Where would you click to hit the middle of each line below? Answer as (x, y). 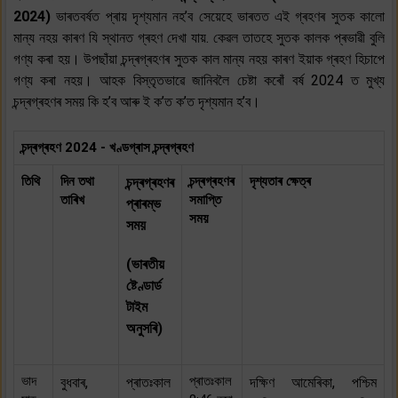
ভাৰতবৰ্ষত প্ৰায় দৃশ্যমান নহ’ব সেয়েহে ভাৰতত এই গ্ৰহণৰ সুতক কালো (221, 16)
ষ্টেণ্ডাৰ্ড (144, 285)
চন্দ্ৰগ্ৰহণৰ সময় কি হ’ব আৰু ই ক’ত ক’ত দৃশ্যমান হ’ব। (137, 101)
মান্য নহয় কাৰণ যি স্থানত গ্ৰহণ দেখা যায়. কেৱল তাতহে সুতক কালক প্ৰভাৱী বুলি (199, 37)
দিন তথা (77, 181)
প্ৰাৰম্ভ (143, 203)
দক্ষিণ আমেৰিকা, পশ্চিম (313, 382)
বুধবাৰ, (74, 382)
